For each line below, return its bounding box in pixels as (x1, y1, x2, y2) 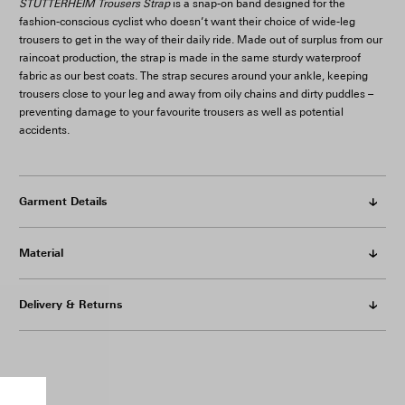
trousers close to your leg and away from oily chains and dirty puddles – (18, 88, 373, 100)
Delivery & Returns (18, 297, 122, 311)
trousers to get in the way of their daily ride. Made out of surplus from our (18, 33, 382, 46)
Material (18, 246, 63, 259)
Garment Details (18, 194, 107, 208)
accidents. (18, 124, 70, 137)
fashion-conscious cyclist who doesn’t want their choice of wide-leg (18, 15, 355, 28)
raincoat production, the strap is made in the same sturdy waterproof (18, 52, 361, 64)
